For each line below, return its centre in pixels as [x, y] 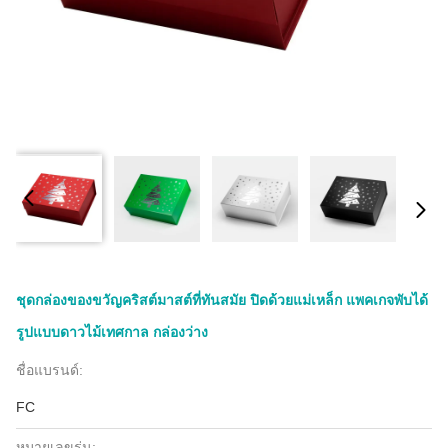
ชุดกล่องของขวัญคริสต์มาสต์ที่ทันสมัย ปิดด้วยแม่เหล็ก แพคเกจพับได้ [222, 300]
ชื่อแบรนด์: [49, 370]
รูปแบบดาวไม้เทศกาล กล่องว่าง [112, 332]
